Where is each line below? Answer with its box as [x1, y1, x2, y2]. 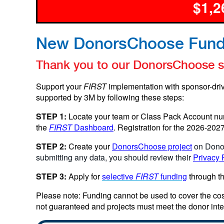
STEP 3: [36, 170, 68, 182]
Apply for [68, 170, 102, 182]
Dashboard [74, 121, 113, 133]
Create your [68, 140, 112, 152]
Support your [36, 80, 83, 92]
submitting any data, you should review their [36, 151, 193, 163]
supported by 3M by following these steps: [36, 91, 186, 103]
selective [102, 170, 135, 182]
